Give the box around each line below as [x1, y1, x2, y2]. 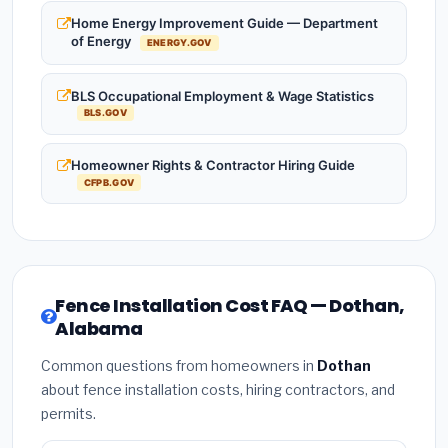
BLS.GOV [83, 107, 127, 119]
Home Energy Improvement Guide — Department [71, 15, 378, 32]
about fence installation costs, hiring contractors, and [41, 381, 395, 399]
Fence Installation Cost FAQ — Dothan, [55, 293, 405, 319]
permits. [41, 405, 96, 423]
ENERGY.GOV [146, 37, 212, 49]
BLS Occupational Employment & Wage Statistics [71, 87, 374, 104]
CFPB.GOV [83, 176, 135, 188]
